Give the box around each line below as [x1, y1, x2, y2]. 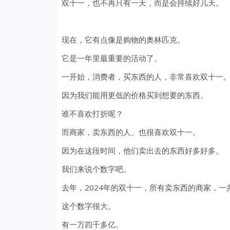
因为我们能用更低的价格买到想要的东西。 [61, 90, 208, 101]
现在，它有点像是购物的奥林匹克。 [61, 34, 185, 45]
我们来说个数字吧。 [61, 164, 131, 175]
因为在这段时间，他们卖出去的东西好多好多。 [61, 145, 223, 156]
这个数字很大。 [61, 201, 116, 212]
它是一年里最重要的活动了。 [61, 53, 162, 64]
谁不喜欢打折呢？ [61, 108, 123, 119]
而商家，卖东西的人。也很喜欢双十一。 [61, 127, 200, 138]
